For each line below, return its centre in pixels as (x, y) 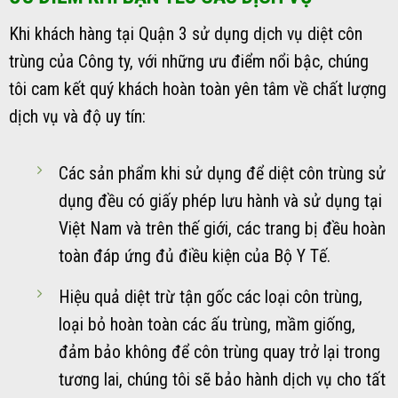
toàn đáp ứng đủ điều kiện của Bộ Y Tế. (194, 256)
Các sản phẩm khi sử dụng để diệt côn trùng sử (222, 173)
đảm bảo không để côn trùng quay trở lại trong (219, 352)
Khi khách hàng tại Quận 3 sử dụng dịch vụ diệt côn (186, 35)
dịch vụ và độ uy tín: (77, 117)
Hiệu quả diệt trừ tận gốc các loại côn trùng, (210, 297)
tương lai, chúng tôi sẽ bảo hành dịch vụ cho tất (222, 379)
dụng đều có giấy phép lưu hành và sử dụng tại (220, 201)
